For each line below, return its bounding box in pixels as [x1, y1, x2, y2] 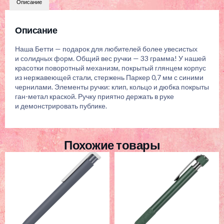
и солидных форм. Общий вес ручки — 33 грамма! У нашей [15, 54, 206, 63]
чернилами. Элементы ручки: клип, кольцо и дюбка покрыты [15, 82, 209, 91]
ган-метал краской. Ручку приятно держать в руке [15, 92, 174, 101]
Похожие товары [64, 137, 160, 152]
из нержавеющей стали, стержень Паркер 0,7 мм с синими [15, 73, 203, 82]
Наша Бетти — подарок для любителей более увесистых [15, 44, 197, 53]
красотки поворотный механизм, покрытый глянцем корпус [15, 63, 206, 72]
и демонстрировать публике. [15, 101, 107, 110]
